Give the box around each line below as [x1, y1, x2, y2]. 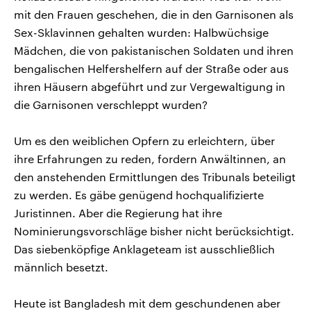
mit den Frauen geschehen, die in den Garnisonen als [14, 7, 294, 21]
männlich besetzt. [14, 260, 108, 274]
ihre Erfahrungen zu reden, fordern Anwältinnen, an [14, 151, 286, 165]
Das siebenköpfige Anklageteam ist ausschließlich [14, 242, 275, 255]
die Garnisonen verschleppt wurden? [14, 97, 208, 111]
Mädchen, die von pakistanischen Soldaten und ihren [14, 43, 294, 57]
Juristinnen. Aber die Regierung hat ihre [14, 205, 222, 219]
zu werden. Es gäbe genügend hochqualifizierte [14, 187, 264, 201]
